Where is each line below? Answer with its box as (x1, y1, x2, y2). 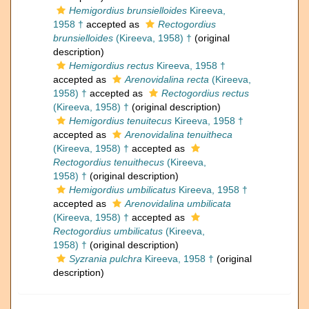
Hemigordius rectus (69, 60, 154, 72)
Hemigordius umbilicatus (69, 184, 176, 196)
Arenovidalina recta (125, 74, 209, 86)
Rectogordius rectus (161, 88, 249, 99)
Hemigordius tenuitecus (69, 115, 172, 127)
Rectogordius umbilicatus (53, 226, 163, 237)
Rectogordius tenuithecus (53, 157, 164, 168)
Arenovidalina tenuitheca (125, 129, 232, 141)
